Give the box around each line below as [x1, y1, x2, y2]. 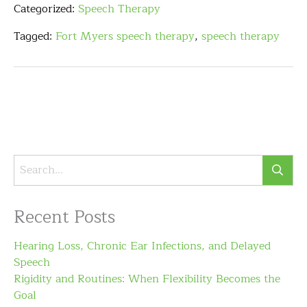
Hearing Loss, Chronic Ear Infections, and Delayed [14, 237, 271, 255]
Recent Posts [14, 203, 115, 232]
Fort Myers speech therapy [56, 27, 195, 45]
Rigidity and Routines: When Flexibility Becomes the [14, 270, 280, 288]
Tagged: [14, 27, 56, 45]
